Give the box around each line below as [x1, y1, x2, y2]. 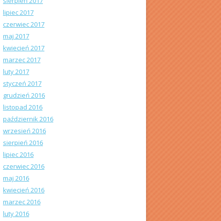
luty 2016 [3, 209, 29, 218]
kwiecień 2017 [3, 43, 44, 52]
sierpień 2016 [3, 138, 43, 147]
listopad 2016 [3, 103, 42, 111]
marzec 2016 [3, 197, 40, 206]
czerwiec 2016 [3, 162, 44, 171]
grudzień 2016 [3, 91, 45, 100]
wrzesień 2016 [3, 126, 46, 135]
